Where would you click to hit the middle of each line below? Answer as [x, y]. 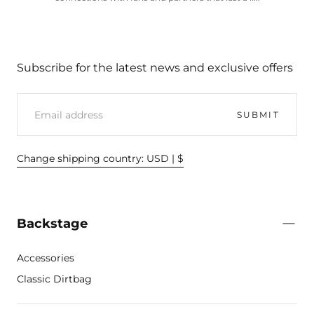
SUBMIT [258, 115]
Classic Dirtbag [55, 279]
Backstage [53, 223]
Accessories [46, 258]
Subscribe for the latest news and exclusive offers [155, 67]
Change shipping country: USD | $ [101, 159]
